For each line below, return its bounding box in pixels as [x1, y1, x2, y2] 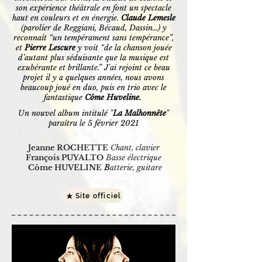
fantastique [44, 92, 85, 102]
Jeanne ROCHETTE [27, 143, 108, 153]
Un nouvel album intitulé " [18, 108, 113, 118]
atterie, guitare [109, 163, 162, 173]
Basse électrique [104, 153, 161, 163]
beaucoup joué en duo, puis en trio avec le [20, 82, 167, 92]
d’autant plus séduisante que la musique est [18, 53, 169, 63]
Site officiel [75, 191, 122, 200]
